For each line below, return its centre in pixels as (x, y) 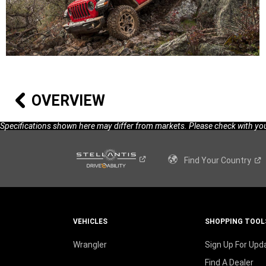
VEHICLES (90, 222)
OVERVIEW (68, 101)
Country (236, 161)
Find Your (202, 161)
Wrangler (90, 245)
